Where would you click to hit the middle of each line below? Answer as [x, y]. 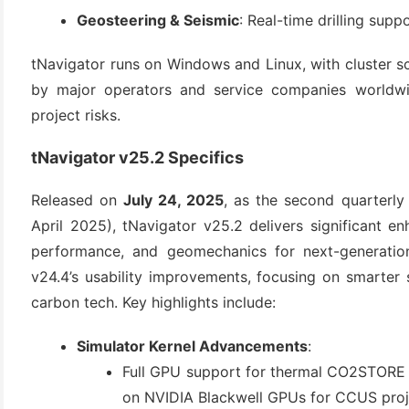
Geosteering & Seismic [158, 20]
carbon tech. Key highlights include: [153, 302]
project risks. [76, 115]
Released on [78, 200]
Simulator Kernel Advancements [192, 346]
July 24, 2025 [174, 200]
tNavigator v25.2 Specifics [137, 157]
